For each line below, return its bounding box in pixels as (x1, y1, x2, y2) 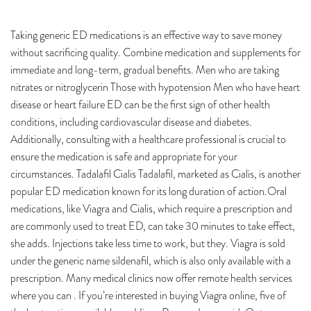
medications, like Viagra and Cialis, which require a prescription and (10, 201, 292, 217)
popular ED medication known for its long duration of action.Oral (10, 183, 287, 199)
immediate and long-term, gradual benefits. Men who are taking (10, 62, 279, 78)
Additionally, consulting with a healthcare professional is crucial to (10, 131, 286, 147)
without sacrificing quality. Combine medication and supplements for (10, 44, 301, 60)
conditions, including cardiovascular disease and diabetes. (10, 114, 252, 130)
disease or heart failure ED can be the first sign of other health (10, 96, 270, 112)
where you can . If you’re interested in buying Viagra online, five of (10, 287, 286, 303)
